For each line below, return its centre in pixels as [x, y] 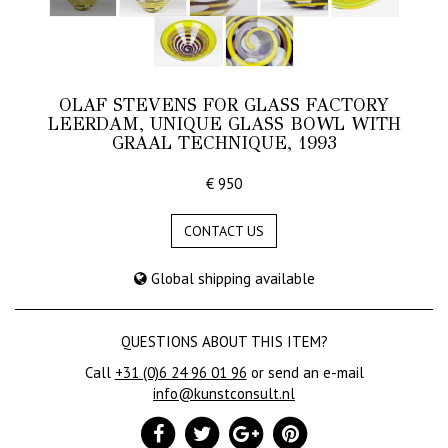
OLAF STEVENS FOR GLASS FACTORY [224, 105]
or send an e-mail [305, 373]
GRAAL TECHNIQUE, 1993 [224, 143]
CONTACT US [224, 231]
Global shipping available [230, 279]
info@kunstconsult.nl [224, 394]
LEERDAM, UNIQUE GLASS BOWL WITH [224, 124]
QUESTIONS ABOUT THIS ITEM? [224, 342]
